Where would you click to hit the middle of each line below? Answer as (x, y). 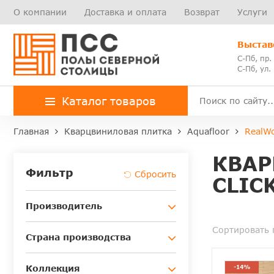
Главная (31, 131)
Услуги (252, 12)
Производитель (64, 206)
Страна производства (78, 237)
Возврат (202, 12)
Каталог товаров (109, 101)
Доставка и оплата (125, 12)
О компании (40, 12)
